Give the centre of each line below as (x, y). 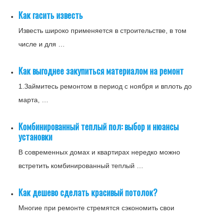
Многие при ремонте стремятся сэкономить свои (97, 208)
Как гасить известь (51, 15)
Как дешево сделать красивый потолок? (88, 192)
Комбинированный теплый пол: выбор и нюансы (99, 126)
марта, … (34, 100)
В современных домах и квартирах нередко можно (100, 152)
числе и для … (42, 44)
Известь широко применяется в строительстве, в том (103, 30)
